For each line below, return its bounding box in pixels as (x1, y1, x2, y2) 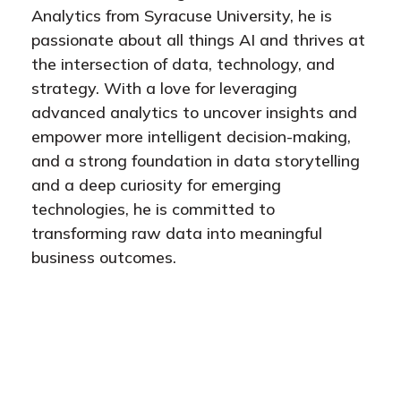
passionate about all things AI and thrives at (31, 30, 365, 50)
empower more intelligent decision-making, (31, 126, 351, 147)
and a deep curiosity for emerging (31, 175, 281, 195)
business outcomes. (31, 247, 176, 268)
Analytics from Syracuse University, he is (31, 5, 332, 26)
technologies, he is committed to (31, 199, 275, 219)
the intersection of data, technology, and (31, 54, 335, 74)
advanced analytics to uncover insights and (31, 102, 357, 123)
